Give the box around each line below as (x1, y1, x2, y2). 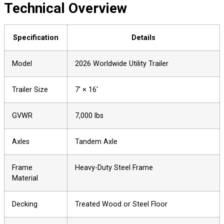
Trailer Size (12, 85, 48, 94)
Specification (13, 33, 58, 42)
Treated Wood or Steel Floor (75, 199, 167, 208)
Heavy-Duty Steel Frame (75, 163, 153, 172)
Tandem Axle (75, 137, 117, 146)
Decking (12, 199, 37, 208)
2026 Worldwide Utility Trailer (75, 59, 168, 68)
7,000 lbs (75, 111, 103, 120)
